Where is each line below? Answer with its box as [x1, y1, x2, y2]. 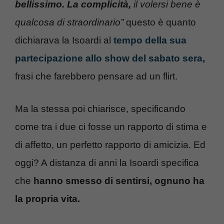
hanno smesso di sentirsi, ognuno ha [33, 175, 204, 186]
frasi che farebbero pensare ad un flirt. [15, 71, 177, 82]
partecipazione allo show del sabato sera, [15, 53, 205, 64]
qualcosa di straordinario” [15, 17, 123, 28]
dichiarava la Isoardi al [15, 35, 113, 46]
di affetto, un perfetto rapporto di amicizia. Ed [15, 139, 205, 150]
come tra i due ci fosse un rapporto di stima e [15, 121, 207, 132]
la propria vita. [15, 193, 80, 204]
